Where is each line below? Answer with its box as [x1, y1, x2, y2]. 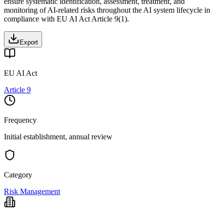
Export [20, 38, 38, 46]
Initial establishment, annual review [4, 132, 112, 141]
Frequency [4, 115, 37, 124]
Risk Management [4, 187, 60, 196]
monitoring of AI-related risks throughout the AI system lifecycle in [4, 5, 210, 14]
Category [4, 170, 32, 179]
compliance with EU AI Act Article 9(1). [4, 14, 129, 23]
